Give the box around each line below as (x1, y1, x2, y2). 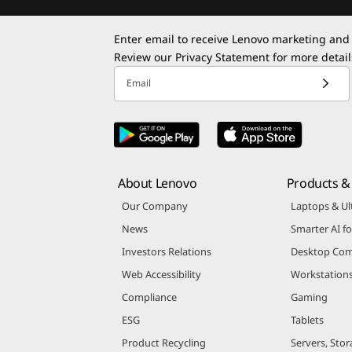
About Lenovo (118, 174, 197, 192)
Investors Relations (122, 244, 211, 258)
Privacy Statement (175, 49, 269, 64)
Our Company (122, 198, 188, 213)
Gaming (290, 289, 328, 304)
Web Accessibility (122, 266, 201, 281)
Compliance (122, 289, 177, 304)
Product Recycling (122, 335, 206, 350)
